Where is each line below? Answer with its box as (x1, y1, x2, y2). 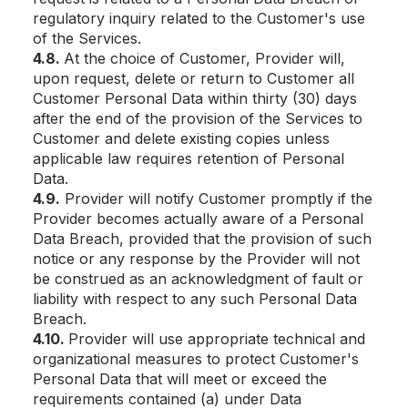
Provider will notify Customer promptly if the (60, 189, 372, 208)
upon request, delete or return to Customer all (33, 69, 354, 87)
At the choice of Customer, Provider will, (64, 49, 345, 67)
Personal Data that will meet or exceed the (33, 370, 327, 388)
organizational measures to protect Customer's (33, 350, 359, 368)
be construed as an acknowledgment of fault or (33, 270, 363, 288)
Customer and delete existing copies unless (33, 129, 330, 148)
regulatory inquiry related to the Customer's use (33, 9, 365, 27)
